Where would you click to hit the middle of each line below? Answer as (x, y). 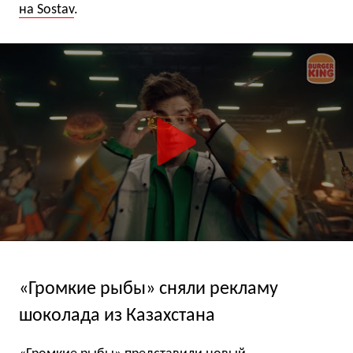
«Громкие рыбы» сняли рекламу (149, 289)
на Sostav (46, 9)
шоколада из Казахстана (117, 316)
